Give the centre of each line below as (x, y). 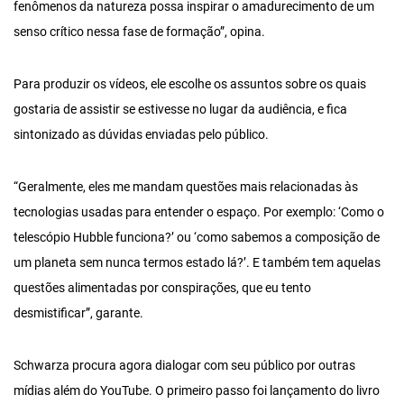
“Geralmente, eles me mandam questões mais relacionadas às (186, 187)
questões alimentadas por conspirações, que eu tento (162, 288)
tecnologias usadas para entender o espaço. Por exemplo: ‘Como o (199, 212)
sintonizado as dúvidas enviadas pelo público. (141, 134)
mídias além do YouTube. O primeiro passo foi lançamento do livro (197, 390)
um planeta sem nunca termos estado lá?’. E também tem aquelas (197, 262)
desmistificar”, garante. (78, 313)
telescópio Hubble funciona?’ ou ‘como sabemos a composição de (197, 237)
